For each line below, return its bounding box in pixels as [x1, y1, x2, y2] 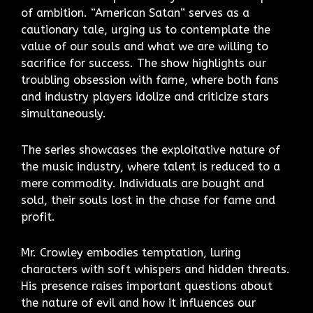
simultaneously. [21, 106, 106, 120]
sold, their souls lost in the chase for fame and [21, 193, 275, 207]
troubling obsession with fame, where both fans [21, 73, 279, 87]
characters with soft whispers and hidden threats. [21, 263, 290, 277]
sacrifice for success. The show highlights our [21, 56, 266, 70]
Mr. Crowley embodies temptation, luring [21, 246, 241, 260]
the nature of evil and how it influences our [21, 296, 256, 310]
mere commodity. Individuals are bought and [21, 176, 264, 190]
